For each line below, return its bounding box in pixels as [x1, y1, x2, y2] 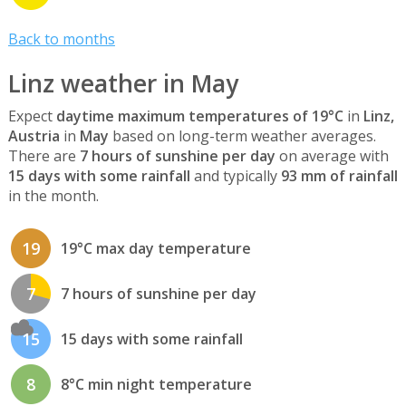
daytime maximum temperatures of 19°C [55, 105, 343, 126]
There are [7, 145, 80, 166]
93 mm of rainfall [280, 165, 398, 186]
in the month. [7, 185, 99, 206]
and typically [189, 165, 281, 186]
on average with [275, 145, 389, 166]
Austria [7, 125, 60, 146]
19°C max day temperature [60, 238, 251, 259]
